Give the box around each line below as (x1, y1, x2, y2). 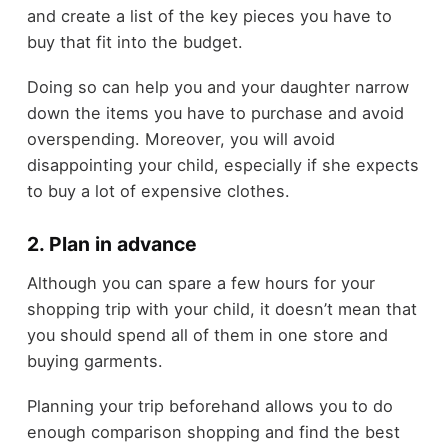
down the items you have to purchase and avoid (26, 102, 404, 123)
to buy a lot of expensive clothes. (26, 180, 290, 201)
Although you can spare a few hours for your (26, 273, 375, 294)
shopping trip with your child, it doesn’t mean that (26, 299, 417, 320)
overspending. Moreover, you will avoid (26, 128, 335, 149)
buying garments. (26, 351, 163, 372)
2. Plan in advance (26, 231, 197, 256)
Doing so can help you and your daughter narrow (26, 76, 409, 97)
